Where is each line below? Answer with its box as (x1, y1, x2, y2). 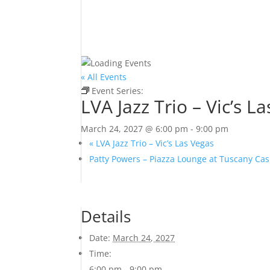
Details (81, 206, 131, 227)
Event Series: (92, 85, 146, 96)
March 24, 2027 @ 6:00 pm (81, 123, 189, 134)
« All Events (81, 71, 127, 83)
